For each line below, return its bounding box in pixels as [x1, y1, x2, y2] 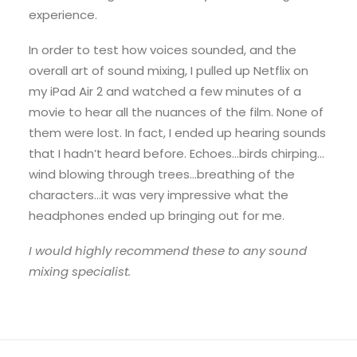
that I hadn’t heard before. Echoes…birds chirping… [29, 145, 324, 162]
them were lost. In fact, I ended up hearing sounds [29, 124, 326, 141]
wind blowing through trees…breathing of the [29, 166, 295, 182]
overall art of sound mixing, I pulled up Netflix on [29, 62, 308, 79]
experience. [29, 6, 97, 23]
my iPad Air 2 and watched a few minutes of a [29, 83, 301, 100]
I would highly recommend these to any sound [29, 242, 307, 259]
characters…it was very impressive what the [29, 186, 288, 203]
